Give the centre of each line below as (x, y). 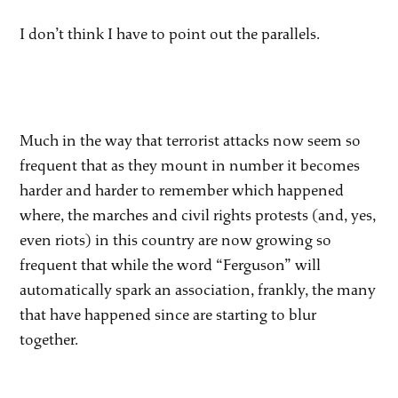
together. (49, 339)
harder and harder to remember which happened (182, 190)
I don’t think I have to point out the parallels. (170, 34)
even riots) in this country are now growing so (176, 240)
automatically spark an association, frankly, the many (198, 290)
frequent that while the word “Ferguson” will (171, 265)
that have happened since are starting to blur (168, 314)
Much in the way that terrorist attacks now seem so (191, 140)
